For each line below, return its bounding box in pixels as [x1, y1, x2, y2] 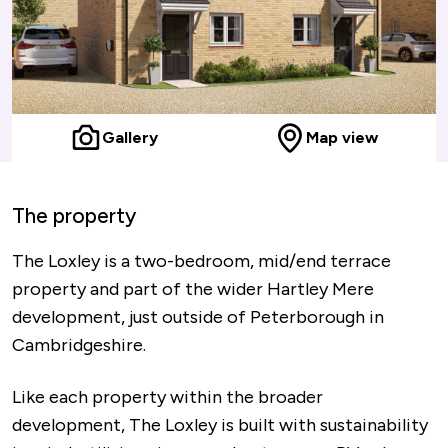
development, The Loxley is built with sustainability [12, 414, 428, 436]
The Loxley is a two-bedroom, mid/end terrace [12, 250, 391, 272]
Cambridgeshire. [12, 334, 146, 356]
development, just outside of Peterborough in [12, 306, 384, 328]
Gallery [102, 128, 158, 147]
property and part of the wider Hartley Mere [12, 278, 374, 300]
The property [12, 203, 136, 228]
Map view [306, 128, 378, 147]
